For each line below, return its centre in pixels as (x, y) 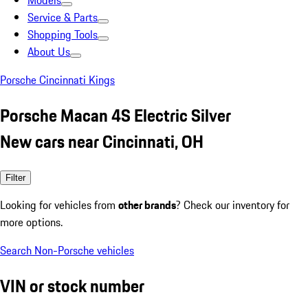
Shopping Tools (63, 34)
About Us (49, 52)
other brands (147, 205)
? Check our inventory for (233, 205)
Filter (15, 177)
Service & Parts (63, 17)
